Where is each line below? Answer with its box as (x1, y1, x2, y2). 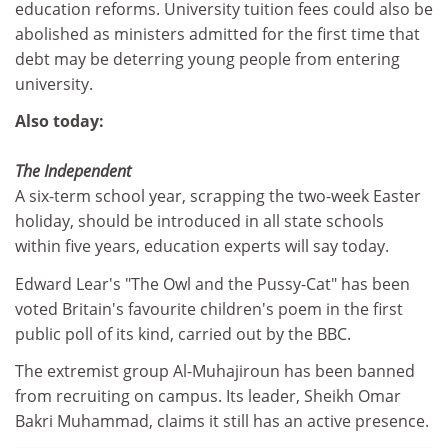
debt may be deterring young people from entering (15, 47, 400, 70)
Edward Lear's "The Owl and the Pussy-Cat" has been (15, 272, 410, 295)
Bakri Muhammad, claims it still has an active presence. (15, 410, 429, 432)
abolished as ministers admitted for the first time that (15, 22, 420, 45)
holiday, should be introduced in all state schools (15, 210, 384, 232)
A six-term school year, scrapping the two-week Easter (15, 185, 421, 207)
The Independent (15, 160, 131, 182)
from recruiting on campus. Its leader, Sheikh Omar (15, 385, 401, 407)
